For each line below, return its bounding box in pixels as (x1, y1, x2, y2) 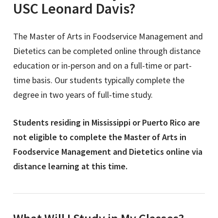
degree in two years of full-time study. (13, 89, 153, 101)
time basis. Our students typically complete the (13, 74, 184, 86)
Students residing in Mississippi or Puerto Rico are (13, 117, 200, 128)
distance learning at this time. (13, 161, 127, 172)
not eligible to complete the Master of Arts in (13, 131, 186, 143)
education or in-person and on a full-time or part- (13, 60, 192, 72)
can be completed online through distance (47, 45, 200, 57)
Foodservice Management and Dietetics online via (13, 146, 202, 158)
